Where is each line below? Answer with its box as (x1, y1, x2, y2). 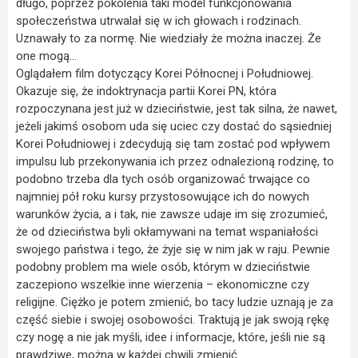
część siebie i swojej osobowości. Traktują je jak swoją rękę (16, 312, 329, 327)
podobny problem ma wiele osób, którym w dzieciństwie (16, 259, 310, 274)
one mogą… (16, 48, 77, 63)
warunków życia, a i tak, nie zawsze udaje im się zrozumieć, (16, 206, 328, 221)
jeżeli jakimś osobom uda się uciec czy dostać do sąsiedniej (16, 118, 332, 133)
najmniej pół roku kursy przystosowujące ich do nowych (16, 189, 309, 204)
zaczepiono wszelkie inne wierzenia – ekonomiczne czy (16, 276, 309, 292)
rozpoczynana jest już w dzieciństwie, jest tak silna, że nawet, (16, 101, 337, 116)
